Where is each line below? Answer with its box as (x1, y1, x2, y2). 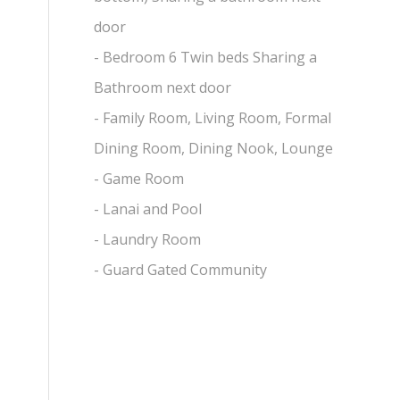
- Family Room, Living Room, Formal (94, 107, 332, 128)
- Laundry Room (94, 229, 202, 249)
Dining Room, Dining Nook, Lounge (94, 137, 334, 158)
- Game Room (94, 168, 185, 188)
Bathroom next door (94, 77, 232, 97)
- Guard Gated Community (94, 259, 268, 279)
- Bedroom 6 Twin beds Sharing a (94, 46, 318, 67)
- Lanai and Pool (94, 198, 203, 219)
